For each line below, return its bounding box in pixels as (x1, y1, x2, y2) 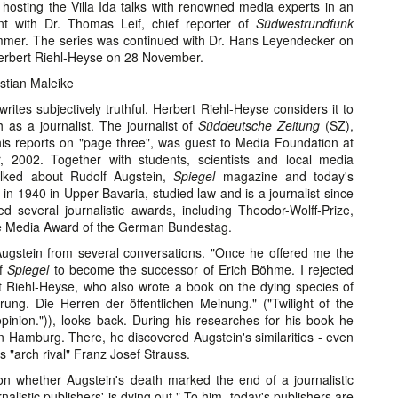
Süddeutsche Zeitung (198, 116, 321, 134)
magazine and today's (215, 167, 354, 185)
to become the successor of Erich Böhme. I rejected (49, 260, 354, 278)
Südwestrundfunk (256, 14, 354, 32)
